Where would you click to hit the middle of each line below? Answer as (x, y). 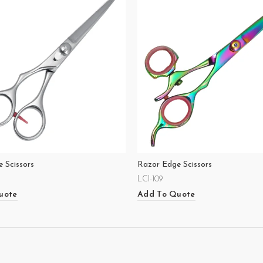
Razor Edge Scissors (175, 165)
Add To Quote (166, 194)
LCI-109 (150, 179)
